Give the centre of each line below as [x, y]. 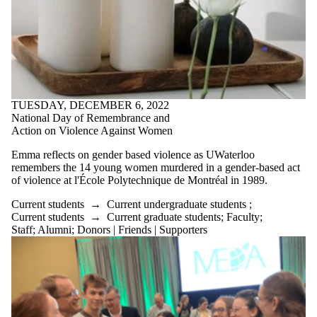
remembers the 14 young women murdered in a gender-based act [156, 168]
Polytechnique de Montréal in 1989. [186, 180]
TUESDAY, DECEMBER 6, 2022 [90, 105]
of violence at [43, 180]
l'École [90, 180]
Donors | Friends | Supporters [142, 230]
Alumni [54, 230]
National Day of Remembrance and [91, 118]
